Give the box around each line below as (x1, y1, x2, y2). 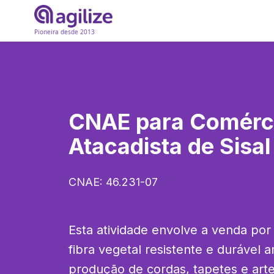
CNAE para (68, 108, 190, 135)
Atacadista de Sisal (68, 133, 271, 160)
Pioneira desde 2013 (34, 28, 95, 37)
